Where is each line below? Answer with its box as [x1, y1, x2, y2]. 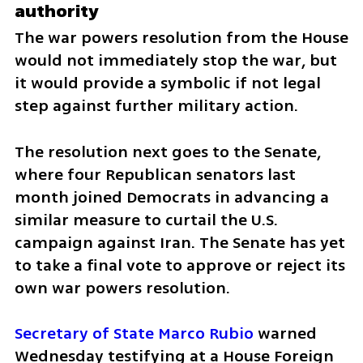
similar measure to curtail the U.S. [14, 207, 278, 232]
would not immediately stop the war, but [14, 48, 337, 72]
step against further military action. [14, 93, 298, 117]
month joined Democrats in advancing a [14, 185, 329, 209]
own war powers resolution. [14, 275, 230, 300]
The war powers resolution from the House [14, 25, 348, 49]
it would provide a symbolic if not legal [14, 70, 321, 95]
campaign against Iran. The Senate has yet [14, 230, 345, 254]
